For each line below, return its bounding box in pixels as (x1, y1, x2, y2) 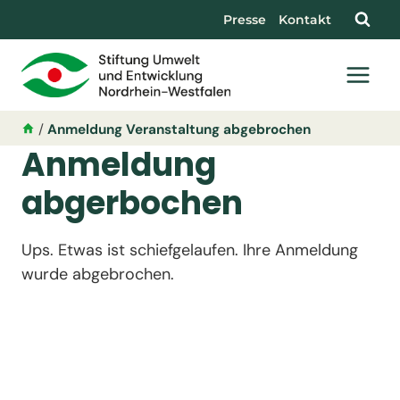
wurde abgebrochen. (21, 263, 174, 286)
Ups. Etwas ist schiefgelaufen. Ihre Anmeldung (21, 239, 358, 262)
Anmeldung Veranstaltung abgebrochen (47, 120, 312, 138)
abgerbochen (21, 180, 243, 227)
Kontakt (279, 12, 331, 28)
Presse (223, 12, 266, 28)
